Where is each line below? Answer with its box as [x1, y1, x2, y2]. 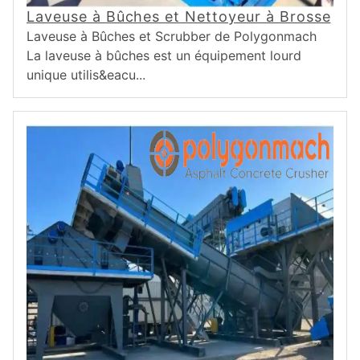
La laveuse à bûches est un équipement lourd [27, 47, 301, 63]
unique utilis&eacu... [27, 67, 145, 83]
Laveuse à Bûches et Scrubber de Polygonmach [27, 28, 317, 44]
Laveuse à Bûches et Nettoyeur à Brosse [27, 8, 331, 25]
